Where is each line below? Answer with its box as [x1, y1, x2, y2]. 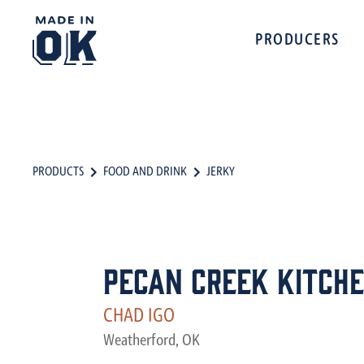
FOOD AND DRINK [103, 166, 187, 179]
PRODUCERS [255, 32, 340, 49]
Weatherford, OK [103, 333, 200, 349]
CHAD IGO [103, 307, 175, 327]
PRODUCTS [32, 166, 84, 179]
